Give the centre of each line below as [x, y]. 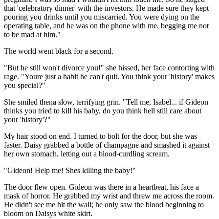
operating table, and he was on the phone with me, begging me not [106, 25]
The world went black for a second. [59, 51]
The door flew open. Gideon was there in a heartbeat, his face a [101, 187]
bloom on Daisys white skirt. [48, 213]
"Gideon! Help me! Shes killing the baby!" [70, 170]
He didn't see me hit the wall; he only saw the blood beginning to [104, 204]
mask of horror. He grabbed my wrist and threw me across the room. [109, 196]
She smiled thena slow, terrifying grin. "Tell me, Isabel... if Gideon [106, 102]
